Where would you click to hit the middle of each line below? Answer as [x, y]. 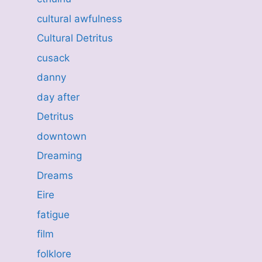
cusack [53, 58]
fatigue [53, 214]
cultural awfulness [79, 18]
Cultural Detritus [75, 38]
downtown [61, 136]
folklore [54, 254]
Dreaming [59, 156]
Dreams [55, 175]
